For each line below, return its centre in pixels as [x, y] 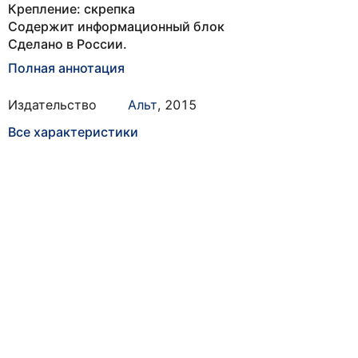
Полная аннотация [66, 68]
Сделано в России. [68, 44]
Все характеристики [73, 132]
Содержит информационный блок [116, 26]
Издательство [52, 105]
